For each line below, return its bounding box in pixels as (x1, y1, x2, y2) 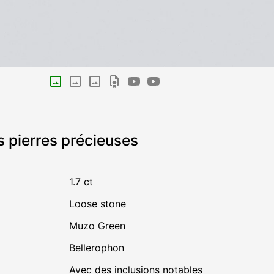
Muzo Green (68, 220, 125, 232)
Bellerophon (75, 242, 124, 254)
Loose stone (74, 198, 126, 210)
